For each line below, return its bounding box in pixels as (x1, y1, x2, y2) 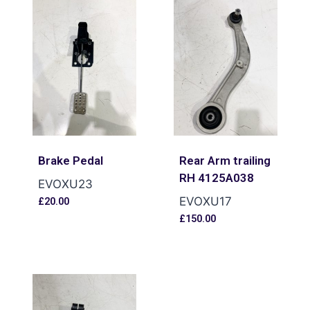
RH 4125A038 (179, 170, 254, 185)
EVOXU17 (179, 194, 232, 208)
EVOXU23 (37, 176, 93, 191)
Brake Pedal (37, 153, 103, 167)
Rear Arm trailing (179, 153, 271, 167)
